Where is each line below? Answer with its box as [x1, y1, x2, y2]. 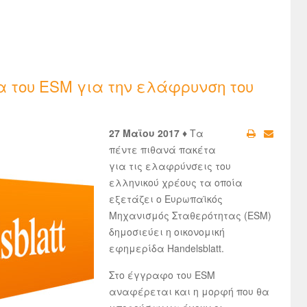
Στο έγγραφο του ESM [109, 268, 215, 282]
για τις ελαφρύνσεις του [109, 159, 231, 173]
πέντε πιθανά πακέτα [109, 143, 216, 156]
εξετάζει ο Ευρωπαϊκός [109, 192, 223, 206]
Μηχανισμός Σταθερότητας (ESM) [109, 208, 271, 222]
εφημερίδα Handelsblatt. [109, 241, 224, 255]
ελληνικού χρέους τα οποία [109, 175, 243, 189]
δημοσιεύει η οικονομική [109, 225, 225, 238]
